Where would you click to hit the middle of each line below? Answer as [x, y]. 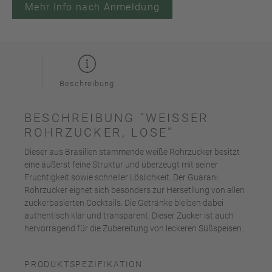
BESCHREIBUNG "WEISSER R [117, 118]
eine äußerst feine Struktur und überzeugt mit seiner [121, 165]
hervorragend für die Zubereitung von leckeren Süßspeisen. [134, 229]
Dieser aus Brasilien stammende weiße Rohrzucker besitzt [132, 152]
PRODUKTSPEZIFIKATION [83, 264]
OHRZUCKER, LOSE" [99, 133]
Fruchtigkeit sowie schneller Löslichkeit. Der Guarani [121, 178]
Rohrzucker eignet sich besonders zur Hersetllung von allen [134, 190]
